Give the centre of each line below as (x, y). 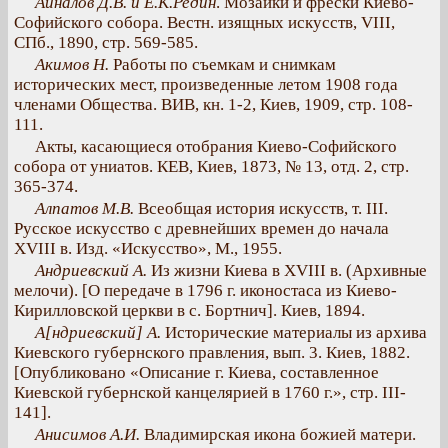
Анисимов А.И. (87, 434)
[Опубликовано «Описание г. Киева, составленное (196, 372)
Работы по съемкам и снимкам (222, 64)
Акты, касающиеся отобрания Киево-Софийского (216, 146)
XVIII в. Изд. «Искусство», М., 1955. (148, 248)
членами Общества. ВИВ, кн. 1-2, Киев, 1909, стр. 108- (213, 104)
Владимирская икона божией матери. (278, 434)
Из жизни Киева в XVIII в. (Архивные (287, 270)
